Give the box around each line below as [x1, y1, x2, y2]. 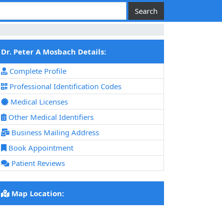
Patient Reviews [9, 158, 65, 168]
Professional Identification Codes [7, 81, 121, 92]
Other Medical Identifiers [6, 112, 94, 122]
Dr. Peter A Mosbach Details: [1, 47, 106, 57]
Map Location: [9, 188, 64, 199]
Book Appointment [6, 143, 73, 153]
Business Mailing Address [9, 127, 99, 138]
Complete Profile [7, 66, 66, 76]
